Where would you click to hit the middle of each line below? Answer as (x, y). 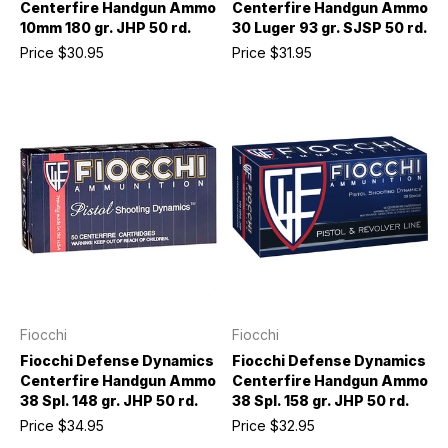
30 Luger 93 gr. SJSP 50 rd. (329, 27)
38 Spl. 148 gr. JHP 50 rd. (109, 400)
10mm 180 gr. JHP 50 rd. (106, 27)
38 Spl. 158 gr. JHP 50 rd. (320, 400)
